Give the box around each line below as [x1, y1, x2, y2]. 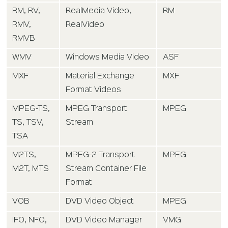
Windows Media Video [66, 54, 150, 62]
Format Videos [66, 87, 122, 94]
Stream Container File [66, 165, 147, 173]
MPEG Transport [66, 105, 128, 113]
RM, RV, [12, 8, 41, 15]
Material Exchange [66, 73, 135, 80]
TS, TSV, [12, 119, 44, 127]
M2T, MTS [12, 165, 49, 173]
